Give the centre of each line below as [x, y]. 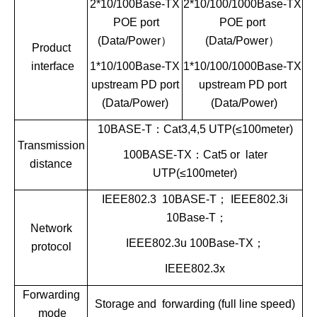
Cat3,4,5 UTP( [199, 129]
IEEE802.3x [195, 268]
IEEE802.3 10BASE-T [159, 199]
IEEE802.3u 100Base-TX [189, 243]
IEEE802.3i [258, 199]
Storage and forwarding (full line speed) [195, 304]
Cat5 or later [235, 154]
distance [51, 163]
